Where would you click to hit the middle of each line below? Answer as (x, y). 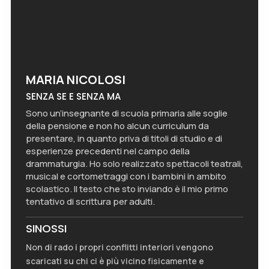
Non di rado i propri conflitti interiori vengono (119, 247)
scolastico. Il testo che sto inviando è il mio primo (127, 189)
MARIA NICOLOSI (75, 79)
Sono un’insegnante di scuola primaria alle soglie (126, 113)
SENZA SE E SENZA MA (73, 96)
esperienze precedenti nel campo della (107, 151)
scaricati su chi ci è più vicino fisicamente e (115, 261)
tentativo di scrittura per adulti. (90, 201)
